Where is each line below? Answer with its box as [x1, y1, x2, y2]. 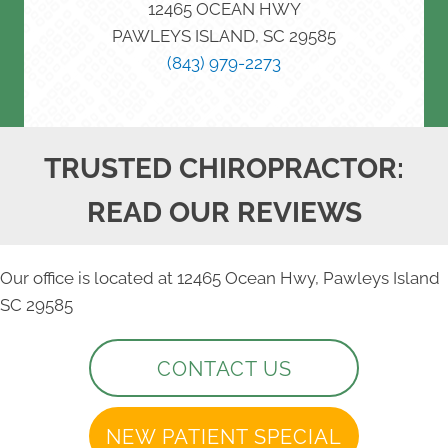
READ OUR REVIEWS [86, 196, 362, 230]
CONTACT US [156, 356, 292, 381]
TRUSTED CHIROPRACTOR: [44, 152, 404, 186]
